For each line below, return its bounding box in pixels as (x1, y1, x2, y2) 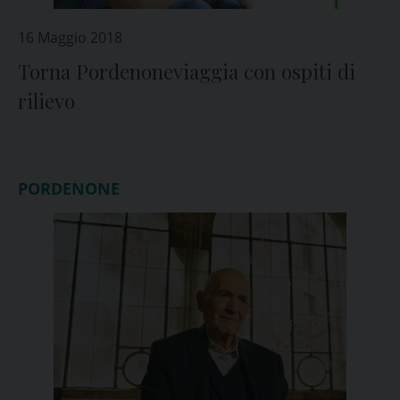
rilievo (18, 87, 75, 114)
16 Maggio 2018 (18, 28, 122, 47)
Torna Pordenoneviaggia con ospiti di (18, 58, 355, 85)
